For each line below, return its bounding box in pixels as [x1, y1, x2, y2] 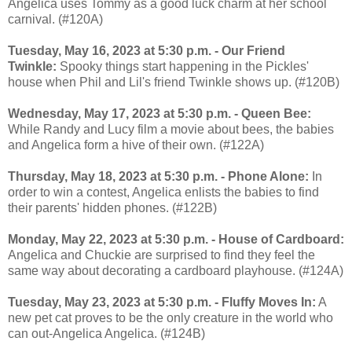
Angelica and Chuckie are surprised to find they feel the [8, 247, 315, 262]
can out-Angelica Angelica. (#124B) [8, 326, 205, 340]
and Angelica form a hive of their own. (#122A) [8, 137, 264, 152]
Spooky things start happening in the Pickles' [57, 59, 309, 73]
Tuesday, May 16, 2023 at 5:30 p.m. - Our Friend [8, 43, 285, 57]
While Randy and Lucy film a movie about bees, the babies [8, 122, 334, 136]
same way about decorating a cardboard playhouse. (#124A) [8, 263, 343, 277]
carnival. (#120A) [8, 12, 103, 26]
